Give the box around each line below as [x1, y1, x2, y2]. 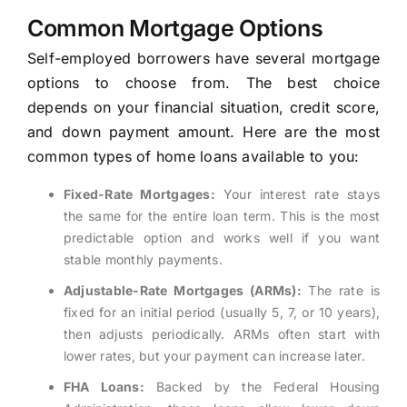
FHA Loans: [63, 379, 144, 395]
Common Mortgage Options [26, 15, 323, 43]
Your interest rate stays [214, 186, 381, 203]
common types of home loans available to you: [26, 147, 360, 166]
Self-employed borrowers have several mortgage [26, 49, 381, 68]
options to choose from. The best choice [26, 74, 381, 93]
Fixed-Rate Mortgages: [63, 186, 215, 203]
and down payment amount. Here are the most [26, 123, 381, 142]
